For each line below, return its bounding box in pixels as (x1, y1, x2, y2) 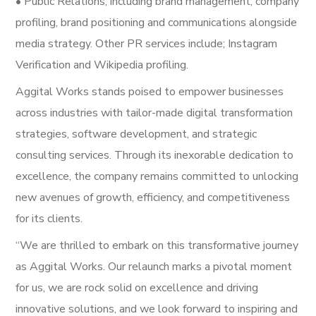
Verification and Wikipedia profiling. (16, 56, 189, 73)
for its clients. (16, 210, 83, 226)
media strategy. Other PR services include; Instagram (16, 35, 278, 51)
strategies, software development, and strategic (16, 126, 257, 142)
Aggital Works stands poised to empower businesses (16, 83, 284, 99)
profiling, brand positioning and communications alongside (16, 14, 298, 30)
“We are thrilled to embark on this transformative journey (16, 237, 299, 253)
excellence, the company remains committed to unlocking (16, 168, 299, 184)
